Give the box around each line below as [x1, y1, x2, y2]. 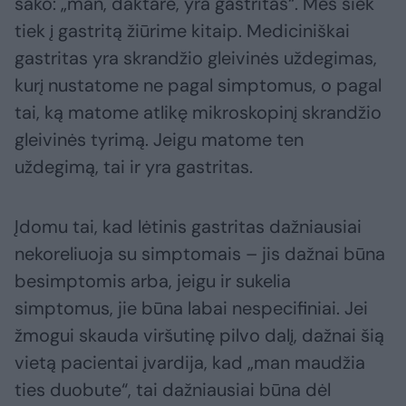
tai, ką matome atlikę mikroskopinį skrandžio [14, 101, 382, 125]
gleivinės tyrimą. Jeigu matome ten [14, 128, 304, 152]
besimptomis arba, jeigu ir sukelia [14, 269, 291, 294]
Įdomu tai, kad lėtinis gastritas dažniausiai [14, 215, 362, 239]
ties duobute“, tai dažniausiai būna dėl [14, 378, 331, 402]
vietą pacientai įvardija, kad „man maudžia [14, 351, 365, 375]
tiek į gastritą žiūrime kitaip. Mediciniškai [14, 19, 350, 43]
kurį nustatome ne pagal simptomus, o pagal [14, 73, 382, 98]
